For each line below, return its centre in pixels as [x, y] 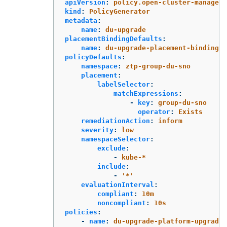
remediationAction [116, 121]
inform [170, 121]
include [111, 166]
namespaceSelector [116, 139]
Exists [191, 111]
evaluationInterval [118, 184]
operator [154, 111]
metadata [81, 20]
